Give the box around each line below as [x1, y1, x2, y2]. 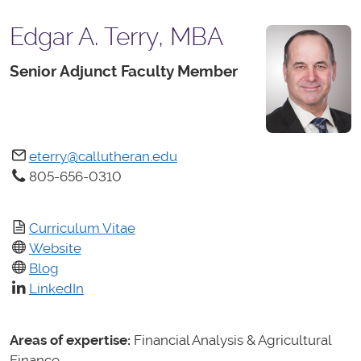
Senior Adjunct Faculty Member [10, 62, 238, 81]
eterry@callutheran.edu [28, 147, 177, 164]
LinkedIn [28, 280, 84, 297]
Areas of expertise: [10, 331, 131, 348]
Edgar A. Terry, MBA [10, 23, 223, 51]
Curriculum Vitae [28, 219, 135, 236]
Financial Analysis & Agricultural [131, 331, 331, 348]
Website [28, 239, 81, 256]
